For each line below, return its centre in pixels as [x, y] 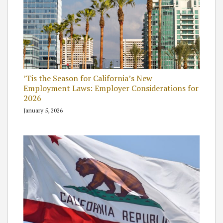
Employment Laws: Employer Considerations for [111, 88]
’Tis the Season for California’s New [88, 78]
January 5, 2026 [43, 111]
